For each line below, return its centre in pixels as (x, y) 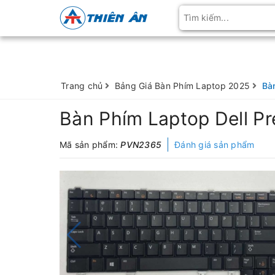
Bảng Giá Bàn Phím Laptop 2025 (182, 86)
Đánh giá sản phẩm (215, 145)
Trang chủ (82, 86)
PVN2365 (141, 145)
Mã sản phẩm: (90, 145)
